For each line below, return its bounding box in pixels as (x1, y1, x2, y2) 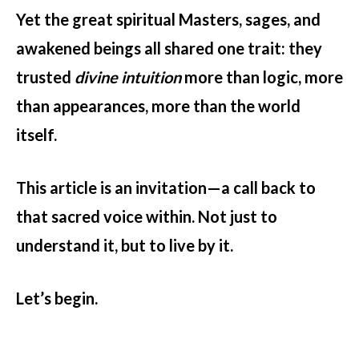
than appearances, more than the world (16, 95, 301, 115)
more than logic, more (181, 67, 343, 87)
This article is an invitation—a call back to (16, 177, 316, 197)
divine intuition (75, 67, 181, 87)
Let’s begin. (16, 288, 98, 308)
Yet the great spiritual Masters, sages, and (16, 9, 321, 29)
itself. (16, 124, 57, 144)
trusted (16, 67, 75, 87)
